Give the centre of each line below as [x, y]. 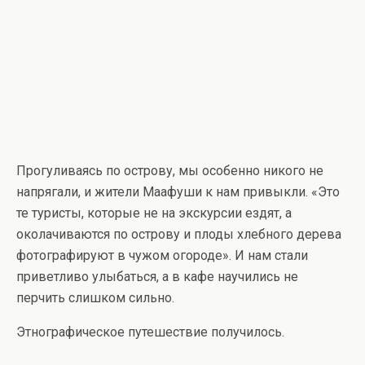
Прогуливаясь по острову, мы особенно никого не [170, 171]
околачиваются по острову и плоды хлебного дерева [179, 235]
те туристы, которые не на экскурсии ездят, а [154, 213]
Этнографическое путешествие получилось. [150, 332]
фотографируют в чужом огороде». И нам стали [162, 256]
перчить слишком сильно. [95, 298]
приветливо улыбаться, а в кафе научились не [157, 277]
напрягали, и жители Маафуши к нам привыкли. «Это [178, 192]
